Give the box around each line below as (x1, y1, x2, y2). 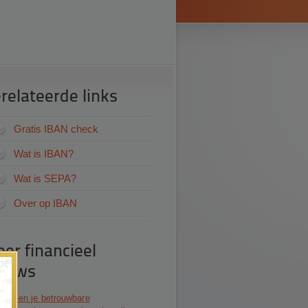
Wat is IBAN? (14, 148, 74, 159)
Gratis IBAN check (14, 123, 98, 135)
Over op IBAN (14, 197, 77, 209)
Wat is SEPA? (14, 173, 76, 184)
